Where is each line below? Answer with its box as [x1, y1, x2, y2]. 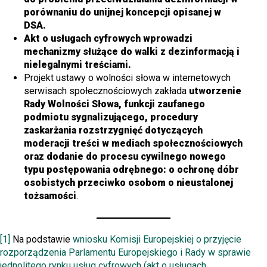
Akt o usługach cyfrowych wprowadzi [24, 32, 193, 44]
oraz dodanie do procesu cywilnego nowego [24, 150, 226, 162]
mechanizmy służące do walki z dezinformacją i [24, 45, 240, 57]
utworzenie [189, 85, 241, 97]
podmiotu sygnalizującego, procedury [24, 111, 198, 123]
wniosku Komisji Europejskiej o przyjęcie [73, 233, 241, 245]
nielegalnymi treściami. [24, 58, 131, 70]
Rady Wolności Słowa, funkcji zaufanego [24, 98, 205, 110]
